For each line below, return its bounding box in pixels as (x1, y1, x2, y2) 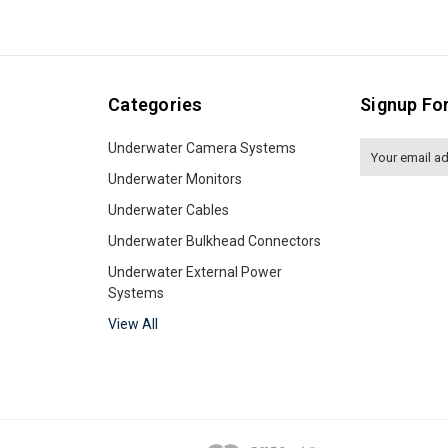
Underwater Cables (108, 202, 229, 218)
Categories (108, 94, 203, 115)
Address (360, 161, 413, 177)
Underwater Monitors (108, 171, 242, 187)
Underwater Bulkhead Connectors (108, 233, 321, 249)
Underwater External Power (108, 264, 282, 280)
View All (108, 316, 158, 332)
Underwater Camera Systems (108, 140, 296, 156)
